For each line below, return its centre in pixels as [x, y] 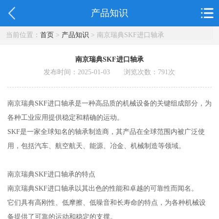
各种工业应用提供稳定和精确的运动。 [65, 118]
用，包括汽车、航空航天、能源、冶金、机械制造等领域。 [96, 146]
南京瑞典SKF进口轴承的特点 [51, 174]
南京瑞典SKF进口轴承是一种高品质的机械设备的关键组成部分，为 [109, 103]
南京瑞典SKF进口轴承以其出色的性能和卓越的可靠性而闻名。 [102, 188]
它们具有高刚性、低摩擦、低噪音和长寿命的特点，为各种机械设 [106, 203]
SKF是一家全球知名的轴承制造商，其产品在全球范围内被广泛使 [106, 132]
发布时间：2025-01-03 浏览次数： [101, 72]
